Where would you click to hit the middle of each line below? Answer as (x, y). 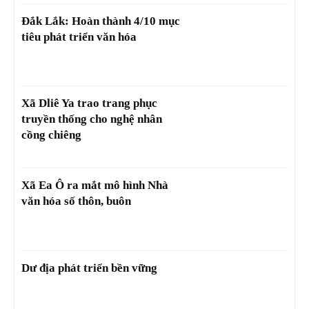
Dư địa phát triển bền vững (89, 268)
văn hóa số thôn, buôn (76, 201)
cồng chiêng (51, 135)
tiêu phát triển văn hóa (79, 37)
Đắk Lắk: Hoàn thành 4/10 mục (101, 21)
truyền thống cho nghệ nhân (92, 119)
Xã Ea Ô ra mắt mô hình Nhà (95, 186)
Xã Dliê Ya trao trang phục (89, 103)
